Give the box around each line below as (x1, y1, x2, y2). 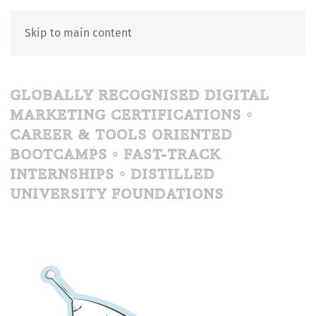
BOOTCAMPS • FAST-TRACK (11, 146, 221, 162)
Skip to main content (25, 26, 132, 39)
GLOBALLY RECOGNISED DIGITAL (11, 87, 269, 102)
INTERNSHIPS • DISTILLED (11, 166, 215, 181)
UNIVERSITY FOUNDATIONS (11, 186, 224, 201)
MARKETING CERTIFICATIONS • (11, 107, 253, 122)
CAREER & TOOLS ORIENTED (11, 126, 233, 142)
